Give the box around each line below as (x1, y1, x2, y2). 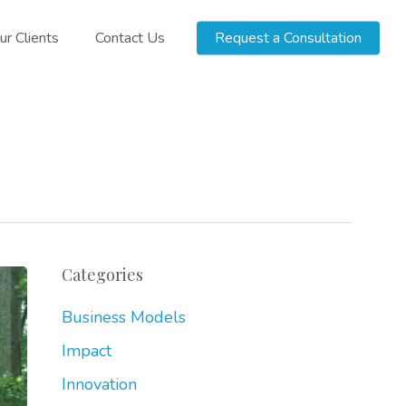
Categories (61, 264, 143, 285)
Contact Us (95, 28, 165, 48)
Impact (61, 340, 111, 362)
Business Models (61, 306, 186, 328)
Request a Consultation (215, 28, 362, 48)
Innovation (61, 373, 137, 395)
